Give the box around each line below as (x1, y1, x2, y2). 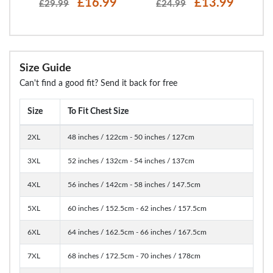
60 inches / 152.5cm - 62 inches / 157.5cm (68, 205, 207, 213)
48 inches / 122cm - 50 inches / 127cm (68, 133, 194, 141)
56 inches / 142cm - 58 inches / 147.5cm (68, 181, 200, 189)
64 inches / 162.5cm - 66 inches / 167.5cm (68, 229, 207, 236)
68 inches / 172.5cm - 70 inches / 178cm (68, 252, 200, 260)
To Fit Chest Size (68, 107, 129, 116)
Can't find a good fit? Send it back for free (19, 79, 177, 88)
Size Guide (19, 63, 71, 74)
